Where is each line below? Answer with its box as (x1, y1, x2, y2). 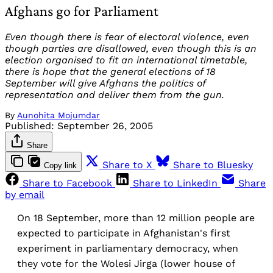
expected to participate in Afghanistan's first (17, 227, 230, 239)
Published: (5, 120, 54, 132)
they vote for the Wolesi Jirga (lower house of (17, 258, 235, 270)
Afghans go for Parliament (5, 2, 158, 19)
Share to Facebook (23, 177, 112, 190)
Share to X (102, 159, 152, 171)
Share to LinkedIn (133, 177, 218, 190)
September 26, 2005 (57, 120, 153, 132)
